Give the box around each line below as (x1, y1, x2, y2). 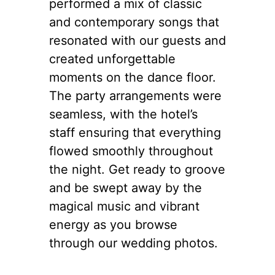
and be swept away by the (49, 180, 202, 195)
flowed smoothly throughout (49, 143, 213, 158)
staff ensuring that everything (49, 125, 221, 140)
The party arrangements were (49, 88, 222, 103)
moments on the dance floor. (49, 69, 216, 85)
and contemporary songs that (49, 14, 219, 29)
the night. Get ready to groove (49, 161, 225, 177)
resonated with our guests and (49, 33, 226, 48)
